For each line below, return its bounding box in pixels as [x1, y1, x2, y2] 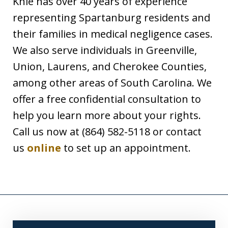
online [27, 141, 61, 155]
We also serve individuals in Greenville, [13, 43, 197, 58]
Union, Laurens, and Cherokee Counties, [13, 60, 207, 74]
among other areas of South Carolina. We [13, 76, 212, 90]
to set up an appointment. [61, 141, 191, 155]
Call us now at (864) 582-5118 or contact [13, 125, 202, 139]
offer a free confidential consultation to [13, 92, 201, 106]
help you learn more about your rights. [13, 108, 201, 123]
